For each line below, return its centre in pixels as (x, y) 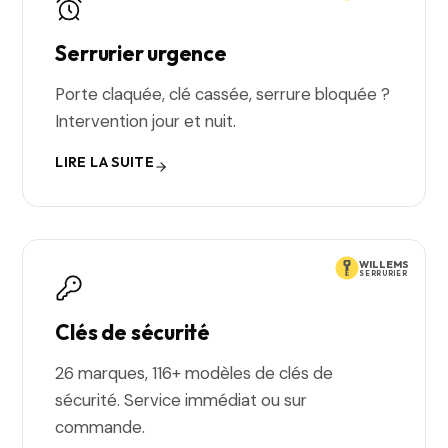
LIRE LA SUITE (105, 162)
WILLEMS (384, 264)
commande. (100, 427)
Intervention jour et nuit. (146, 121)
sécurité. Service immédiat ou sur (181, 400)
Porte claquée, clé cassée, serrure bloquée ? (223, 94)
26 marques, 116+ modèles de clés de (194, 373)
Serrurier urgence (141, 53)
